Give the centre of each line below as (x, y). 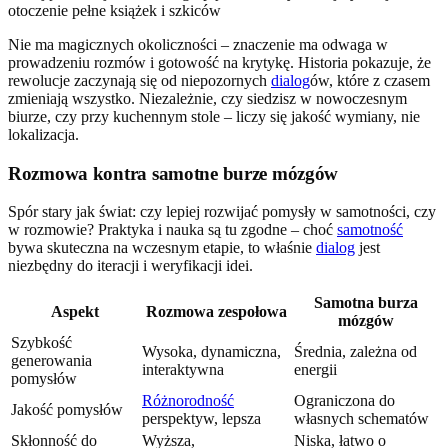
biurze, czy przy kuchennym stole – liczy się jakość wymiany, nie (214, 116)
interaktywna (183, 370)
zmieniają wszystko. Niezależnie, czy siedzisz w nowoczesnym (207, 98)
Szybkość (41, 343)
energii (315, 370)
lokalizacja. (43, 134)
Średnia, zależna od (355, 352)
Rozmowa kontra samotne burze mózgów (173, 173)
